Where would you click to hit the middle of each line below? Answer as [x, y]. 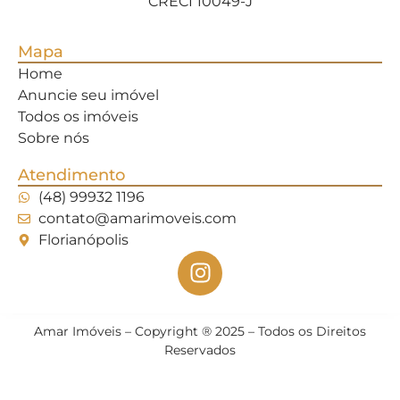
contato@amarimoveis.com [137, 218]
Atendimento [71, 175]
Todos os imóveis [78, 116]
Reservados [200, 350]
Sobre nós [54, 137]
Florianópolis [83, 239]
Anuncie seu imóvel [88, 95]
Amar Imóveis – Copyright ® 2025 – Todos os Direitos [200, 331]
